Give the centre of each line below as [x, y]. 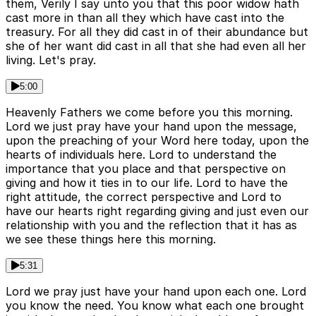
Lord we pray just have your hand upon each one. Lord [156, 291]
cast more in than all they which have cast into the [145, 17]
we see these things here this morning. [111, 239]
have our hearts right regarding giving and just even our [157, 211]
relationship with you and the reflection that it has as [151, 225]
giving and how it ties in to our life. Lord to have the [147, 182]
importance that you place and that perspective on [146, 168]
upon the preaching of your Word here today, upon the [157, 140]
